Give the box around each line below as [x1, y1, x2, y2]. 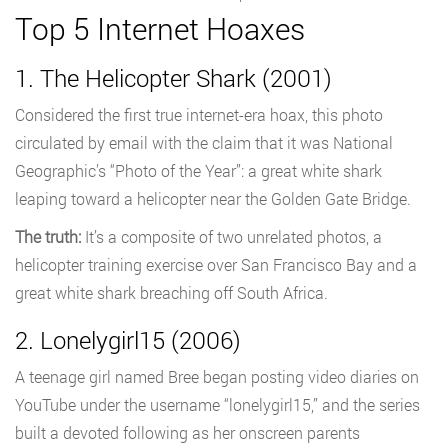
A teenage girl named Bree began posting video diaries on [15, 366, 419, 388]
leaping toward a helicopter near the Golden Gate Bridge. [15, 188, 411, 210]
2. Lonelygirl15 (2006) [15, 324, 241, 357]
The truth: [15, 226, 81, 248]
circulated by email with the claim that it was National [15, 132, 393, 154]
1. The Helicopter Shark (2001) [15, 62, 332, 95]
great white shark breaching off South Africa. [15, 282, 328, 304]
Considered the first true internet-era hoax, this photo [15, 104, 383, 126]
